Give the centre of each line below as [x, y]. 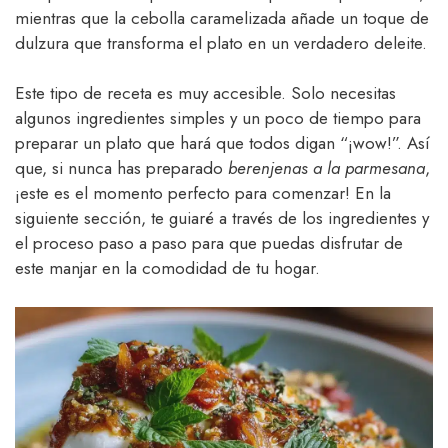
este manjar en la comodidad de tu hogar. [167, 268]
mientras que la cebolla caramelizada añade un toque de [222, 17]
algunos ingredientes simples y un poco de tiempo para [218, 118]
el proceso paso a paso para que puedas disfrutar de [209, 243]
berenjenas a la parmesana [326, 168]
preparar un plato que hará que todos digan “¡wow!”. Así [222, 143]
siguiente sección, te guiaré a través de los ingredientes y [222, 218]
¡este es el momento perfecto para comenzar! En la [203, 193]
